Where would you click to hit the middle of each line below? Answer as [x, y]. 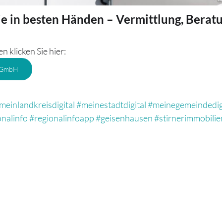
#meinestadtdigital [111, 105]
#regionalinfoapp [62, 118]
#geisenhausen [124, 118]
